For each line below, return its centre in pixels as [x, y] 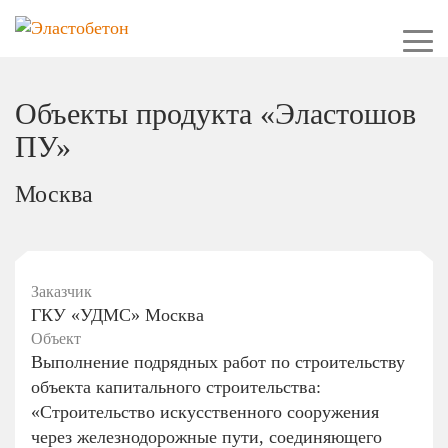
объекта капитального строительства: [176, 387]
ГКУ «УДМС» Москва [117, 315]
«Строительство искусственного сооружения [205, 412]
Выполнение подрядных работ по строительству [218, 362]
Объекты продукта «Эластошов [215, 113]
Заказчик [61, 291]
